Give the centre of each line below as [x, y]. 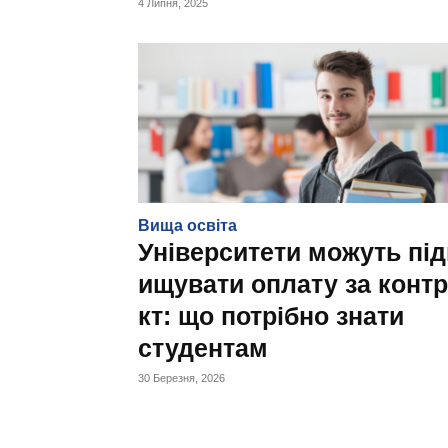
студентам [203, 348]
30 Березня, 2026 [181, 378]
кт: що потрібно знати [271, 316]
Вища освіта [187, 225]
